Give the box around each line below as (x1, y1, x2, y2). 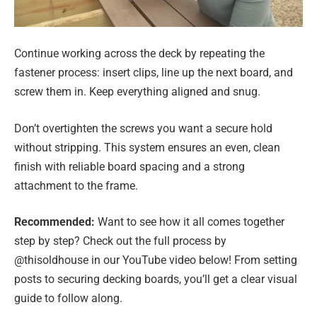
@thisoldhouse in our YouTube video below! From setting (14, 253, 297, 267)
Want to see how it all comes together (98, 215, 284, 229)
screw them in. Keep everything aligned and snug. (14, 85, 260, 99)
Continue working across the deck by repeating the (14, 47, 265, 61)
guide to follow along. (14, 292, 122, 306)
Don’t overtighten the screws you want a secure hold (14, 121, 272, 135)
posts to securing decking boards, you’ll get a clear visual (14, 272, 297, 287)
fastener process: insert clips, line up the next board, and (14, 66, 293, 80)
